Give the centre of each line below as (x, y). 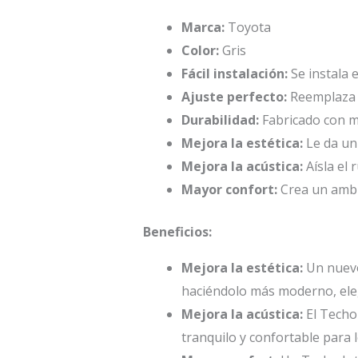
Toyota (247, 27)
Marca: (203, 27)
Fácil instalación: (234, 73)
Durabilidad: (220, 119)
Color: (200, 50)
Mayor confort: (229, 189)
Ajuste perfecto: (234, 96)
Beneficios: (177, 231)
